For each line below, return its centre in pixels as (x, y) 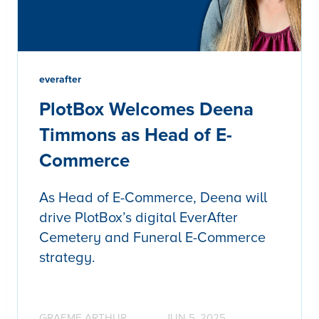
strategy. (67, 257)
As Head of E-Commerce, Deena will (153, 198)
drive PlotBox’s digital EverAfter (138, 218)
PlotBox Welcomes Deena (146, 109)
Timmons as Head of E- (136, 135)
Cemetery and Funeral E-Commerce (152, 237)
